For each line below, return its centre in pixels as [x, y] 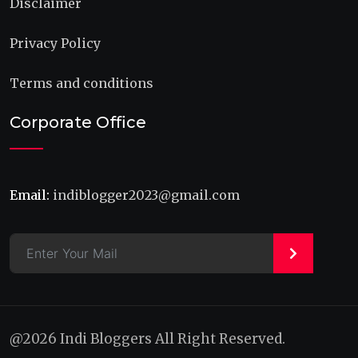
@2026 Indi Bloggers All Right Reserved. [147, 339]
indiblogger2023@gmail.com [146, 195]
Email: [30, 195]
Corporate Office [78, 123]
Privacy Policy [55, 44]
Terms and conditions [82, 84]
